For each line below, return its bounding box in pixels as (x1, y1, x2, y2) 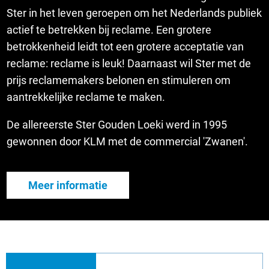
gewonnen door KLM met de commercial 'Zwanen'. (7, 134, 249, 148)
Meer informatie (28, 178, 108, 192)
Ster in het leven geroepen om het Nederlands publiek (7, 6, 262, 19)
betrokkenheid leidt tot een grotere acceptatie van (7, 40, 244, 53)
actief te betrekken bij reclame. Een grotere (7, 23, 212, 36)
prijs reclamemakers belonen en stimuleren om (7, 73, 231, 86)
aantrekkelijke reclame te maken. (7, 90, 166, 103)
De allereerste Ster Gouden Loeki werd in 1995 (7, 118, 228, 131)
